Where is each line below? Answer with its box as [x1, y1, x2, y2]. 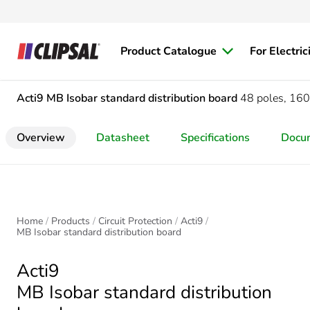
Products [51, 215, 90, 228]
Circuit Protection [98, 215, 172, 228]
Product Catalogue [120, 44, 217, 59]
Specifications [181, 130, 250, 145]
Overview [17, 130, 65, 145]
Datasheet [96, 130, 149, 145]
